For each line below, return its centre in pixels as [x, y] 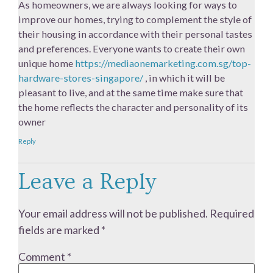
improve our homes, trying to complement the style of [135, 19]
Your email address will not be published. [113, 213]
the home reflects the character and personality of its [133, 107]
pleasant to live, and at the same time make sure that [131, 92]
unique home [47, 63]
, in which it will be [184, 77]
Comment [43, 256]
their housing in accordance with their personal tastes [135, 34]
